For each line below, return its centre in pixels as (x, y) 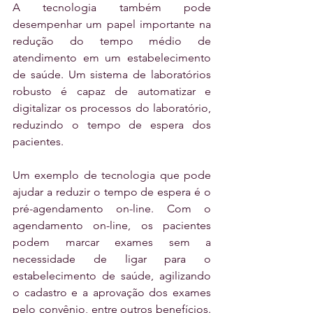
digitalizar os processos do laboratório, (112, 108)
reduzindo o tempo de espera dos (112, 125)
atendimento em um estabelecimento (112, 58)
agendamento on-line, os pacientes (112, 226)
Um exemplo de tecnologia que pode (112, 175)
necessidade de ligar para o (112, 259)
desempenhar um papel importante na (112, 24)
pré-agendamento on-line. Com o (112, 209)
